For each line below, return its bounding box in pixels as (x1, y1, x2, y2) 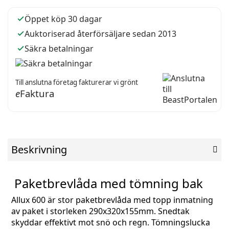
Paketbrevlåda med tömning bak (11, 175, 203, 192)
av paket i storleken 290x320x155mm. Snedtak (11, 205, 190, 217)
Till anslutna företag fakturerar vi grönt (15, 78, 138, 87)
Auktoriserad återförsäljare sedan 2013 (25, 28, 176, 39)
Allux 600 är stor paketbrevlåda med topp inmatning (11, 194, 213, 206)
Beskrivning (11, 142, 67, 156)
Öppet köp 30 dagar (25, 13, 102, 25)
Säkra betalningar (25, 42, 94, 54)
